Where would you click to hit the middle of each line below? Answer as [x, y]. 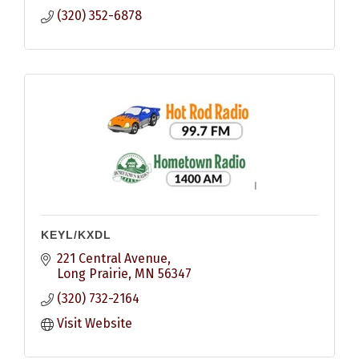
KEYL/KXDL [76, 234]
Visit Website [95, 323]
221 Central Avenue [112, 258]
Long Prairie [93, 273]
